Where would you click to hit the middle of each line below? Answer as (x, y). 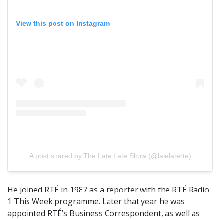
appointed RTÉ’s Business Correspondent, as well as (104, 213)
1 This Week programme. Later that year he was (96, 202)
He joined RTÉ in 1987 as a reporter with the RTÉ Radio (108, 190)
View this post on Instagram (63, 23)
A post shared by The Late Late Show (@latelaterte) (110, 156)
